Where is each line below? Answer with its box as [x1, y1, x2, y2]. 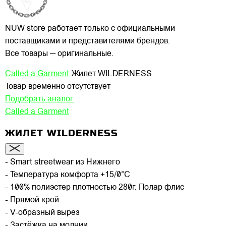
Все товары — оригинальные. [5, 50, 114, 59]
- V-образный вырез [5, 208, 80, 217]
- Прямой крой [5, 196, 59, 204]
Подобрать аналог [5, 95, 74, 104]
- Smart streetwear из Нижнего [5, 158, 120, 166]
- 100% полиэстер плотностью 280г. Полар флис [5, 183, 184, 192]
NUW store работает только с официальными [5, 25, 175, 33]
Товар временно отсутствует [5, 83, 110, 91]
